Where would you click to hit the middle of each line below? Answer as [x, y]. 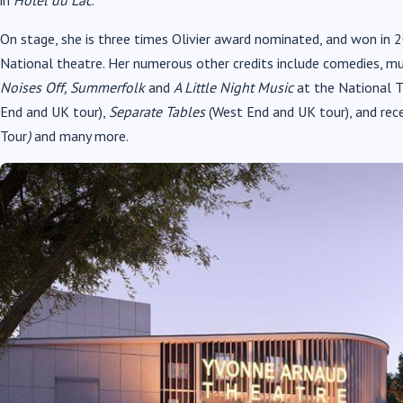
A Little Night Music [233, 87]
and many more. [80, 135]
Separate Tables [157, 111]
